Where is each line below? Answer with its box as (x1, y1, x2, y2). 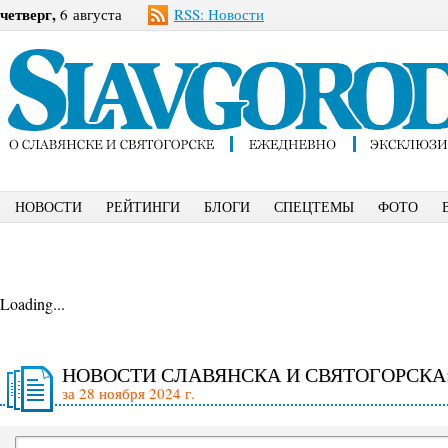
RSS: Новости (174, 4, 264, 24)
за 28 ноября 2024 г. (62, 383, 195, 403)
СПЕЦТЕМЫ (274, 197, 354, 216)
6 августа (56, 4, 122, 24)
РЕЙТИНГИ (106, 197, 180, 216)
